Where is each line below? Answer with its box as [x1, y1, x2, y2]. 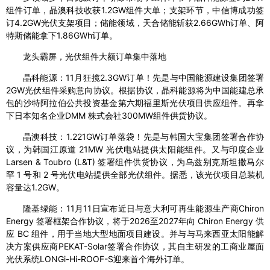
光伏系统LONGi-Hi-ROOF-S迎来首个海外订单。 [6, 254, 189, 265]
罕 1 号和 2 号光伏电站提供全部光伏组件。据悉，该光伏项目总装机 [6, 169, 264, 180]
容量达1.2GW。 [6, 182, 64, 193]
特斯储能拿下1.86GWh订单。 [6, 30, 118, 41]
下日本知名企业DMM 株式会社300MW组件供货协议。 [6, 110, 212, 121]
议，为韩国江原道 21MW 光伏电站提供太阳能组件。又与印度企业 [6, 144, 264, 155]
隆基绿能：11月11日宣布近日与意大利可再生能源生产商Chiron [23, 203, 264, 214]
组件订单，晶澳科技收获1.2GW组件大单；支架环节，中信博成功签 [6, 5, 264, 16]
